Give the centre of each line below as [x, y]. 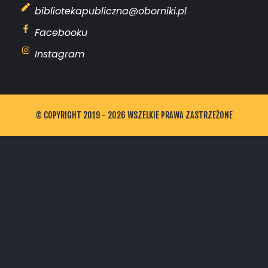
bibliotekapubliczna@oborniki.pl [111, 11]
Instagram [60, 54]
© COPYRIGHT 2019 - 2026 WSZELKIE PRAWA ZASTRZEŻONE [134, 115]
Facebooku [61, 32]
